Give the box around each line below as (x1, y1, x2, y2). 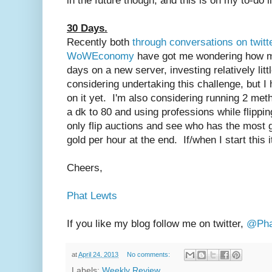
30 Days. (67, 22, 107, 34)
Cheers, (67, 161, 103, 174)
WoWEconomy (67, 50, 134, 62)
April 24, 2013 (78, 250, 118, 258)
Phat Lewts (67, 189, 117, 202)
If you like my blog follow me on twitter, (67, 217, 246, 229)
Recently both (67, 36, 132, 48)
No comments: (126, 250, 172, 258)
